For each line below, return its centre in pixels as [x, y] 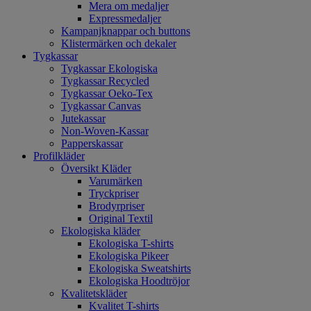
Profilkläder [59, 156]
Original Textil [121, 218]
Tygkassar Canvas [101, 106]
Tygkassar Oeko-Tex [107, 93]
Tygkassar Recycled [105, 81]
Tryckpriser [114, 193]
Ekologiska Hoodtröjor [139, 281]
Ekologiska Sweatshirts [140, 268]
